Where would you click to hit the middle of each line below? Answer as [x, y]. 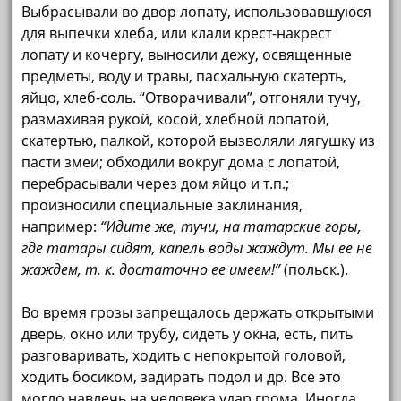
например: [61, 227]
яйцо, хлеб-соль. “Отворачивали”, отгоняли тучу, [192, 98]
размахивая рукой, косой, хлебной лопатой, [176, 119]
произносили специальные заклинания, [162, 205]
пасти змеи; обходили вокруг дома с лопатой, [181, 162]
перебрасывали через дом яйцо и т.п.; [156, 184]
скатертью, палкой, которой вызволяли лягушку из [199, 141]
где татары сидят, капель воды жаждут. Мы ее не [197, 248]
